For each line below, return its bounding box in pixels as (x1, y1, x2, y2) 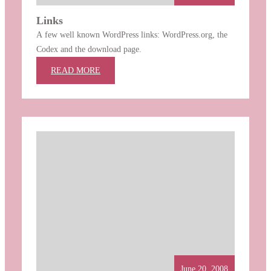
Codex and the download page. (36, 44, 142, 54)
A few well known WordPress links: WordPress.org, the (36, 30, 227, 39)
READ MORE (51, 65, 100, 75)
